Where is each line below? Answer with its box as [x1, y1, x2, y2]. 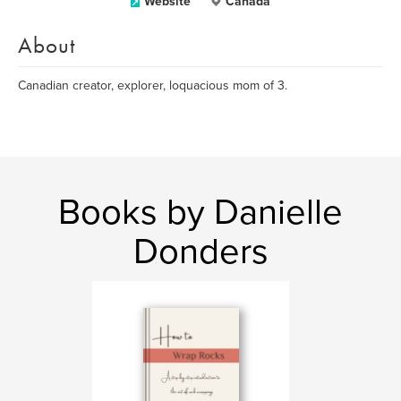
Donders [132, 230, 269, 273]
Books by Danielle [58, 191, 343, 234]
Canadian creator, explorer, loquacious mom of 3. [18, 78, 287, 93]
